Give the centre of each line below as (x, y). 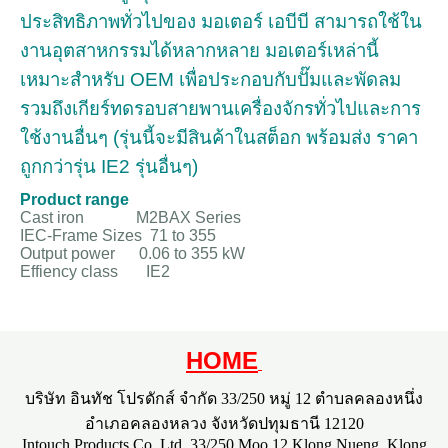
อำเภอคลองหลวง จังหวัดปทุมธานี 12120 (224, 423)
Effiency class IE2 (95, 271)
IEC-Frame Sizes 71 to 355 (118, 235)
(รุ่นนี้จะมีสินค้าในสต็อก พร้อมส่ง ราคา (265, 137)
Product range (74, 199)
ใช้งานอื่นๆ (64, 137)
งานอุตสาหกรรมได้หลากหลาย (140, 50)
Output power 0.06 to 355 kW (132, 253)
